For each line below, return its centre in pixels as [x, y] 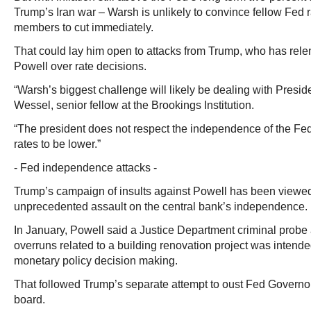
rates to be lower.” [57, 144]
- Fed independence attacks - [85, 168]
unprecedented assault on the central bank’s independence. [161, 207]
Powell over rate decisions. [80, 66]
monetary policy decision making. [96, 261]
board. [30, 300]
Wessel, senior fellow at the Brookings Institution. [134, 105]
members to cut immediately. [84, 27]
